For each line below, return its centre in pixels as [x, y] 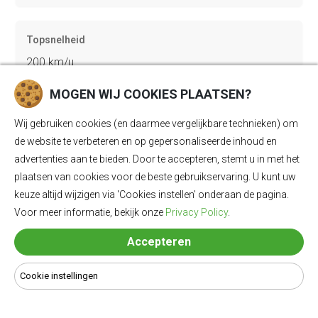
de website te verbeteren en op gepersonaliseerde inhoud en [146, 141]
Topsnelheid [56, 39]
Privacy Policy [197, 212]
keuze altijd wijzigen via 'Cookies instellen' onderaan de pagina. [152, 194]
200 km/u [50, 62]
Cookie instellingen [59, 276]
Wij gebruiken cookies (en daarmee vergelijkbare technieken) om [156, 124]
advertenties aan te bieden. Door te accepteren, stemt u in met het [157, 159]
